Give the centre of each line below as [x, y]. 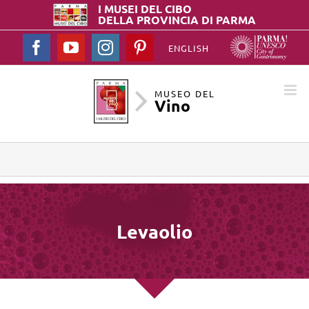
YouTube [105, 47]
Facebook [73, 47]
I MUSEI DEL [131, 9]
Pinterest [173, 47]
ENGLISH [188, 48]
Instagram [142, 47]
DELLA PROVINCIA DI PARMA [177, 20]
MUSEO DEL [185, 93]
